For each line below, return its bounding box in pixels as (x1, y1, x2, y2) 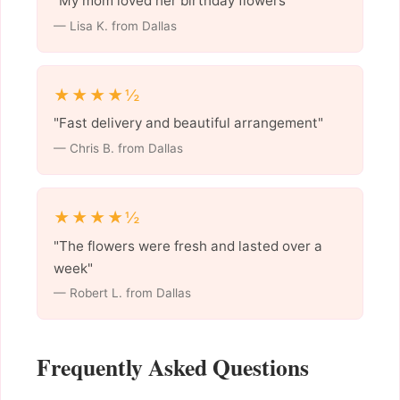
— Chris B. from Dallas (53, 141, 183, 156)
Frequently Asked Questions (37, 350, 309, 385)
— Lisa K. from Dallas (53, 19, 177, 34)
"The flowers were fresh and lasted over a (53, 237, 322, 254)
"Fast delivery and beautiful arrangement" (53, 114, 323, 132)
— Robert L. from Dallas (53, 286, 191, 301)
